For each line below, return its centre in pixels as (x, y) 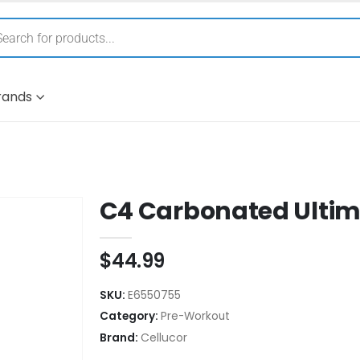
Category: (130, 316)
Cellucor (164, 337)
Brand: (120, 337)
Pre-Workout (195, 316)
